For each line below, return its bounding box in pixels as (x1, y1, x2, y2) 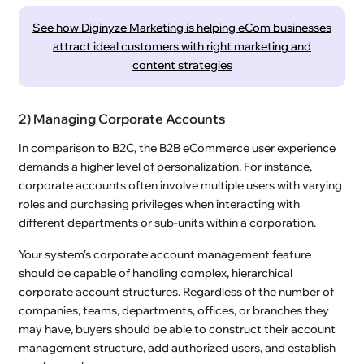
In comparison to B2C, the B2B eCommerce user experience (19, 140, 336, 155)
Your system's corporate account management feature (19, 246, 312, 262)
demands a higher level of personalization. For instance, (19, 158, 313, 174)
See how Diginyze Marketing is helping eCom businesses (32, 19, 331, 35)
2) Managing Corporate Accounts (19, 110, 227, 127)
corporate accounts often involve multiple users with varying (19, 177, 343, 193)
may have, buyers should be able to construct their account (19, 321, 336, 336)
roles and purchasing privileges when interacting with (19, 196, 301, 211)
